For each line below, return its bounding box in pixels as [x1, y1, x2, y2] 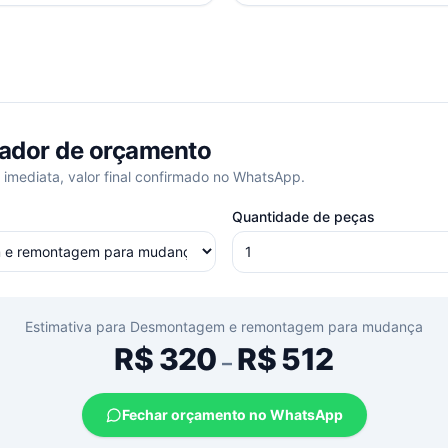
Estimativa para [25, 318, 130, 335]
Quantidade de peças [232, 208, 375, 225]
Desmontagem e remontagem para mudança [130, 318, 423, 335]
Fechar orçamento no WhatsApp [121, 406, 343, 423]
